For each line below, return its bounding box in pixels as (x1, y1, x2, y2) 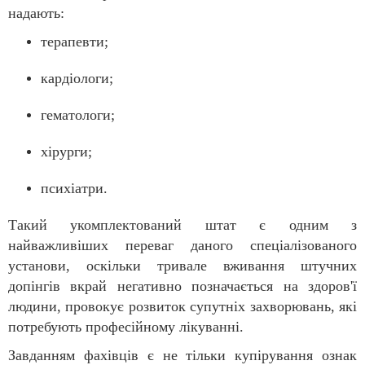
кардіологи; (41, 70, 113, 87)
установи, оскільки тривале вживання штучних (8, 257, 357, 275)
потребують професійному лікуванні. (8, 319, 244, 336)
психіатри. (41, 180, 108, 197)
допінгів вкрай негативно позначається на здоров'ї (8, 278, 357, 295)
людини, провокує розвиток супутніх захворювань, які (8, 298, 357, 315)
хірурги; (41, 143, 92, 161)
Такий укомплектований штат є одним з (8, 217, 357, 234)
